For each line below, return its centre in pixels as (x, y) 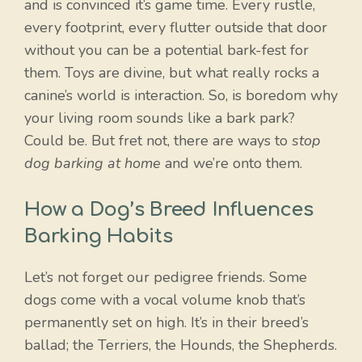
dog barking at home (93, 164)
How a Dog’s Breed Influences (169, 210)
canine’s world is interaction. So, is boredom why (181, 96)
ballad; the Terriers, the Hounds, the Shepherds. (181, 345)
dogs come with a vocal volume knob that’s (165, 300)
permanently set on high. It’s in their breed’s (166, 323)
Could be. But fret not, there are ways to (158, 141)
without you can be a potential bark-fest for (166, 51)
